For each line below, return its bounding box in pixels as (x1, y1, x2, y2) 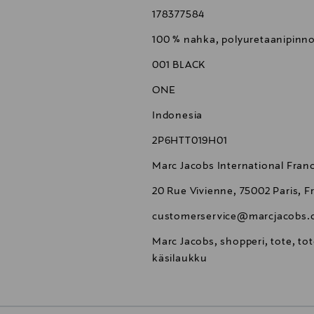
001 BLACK (152, 60, 206, 71)
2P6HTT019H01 (152, 135, 228, 147)
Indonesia (152, 110, 203, 122)
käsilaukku (152, 253, 207, 265)
